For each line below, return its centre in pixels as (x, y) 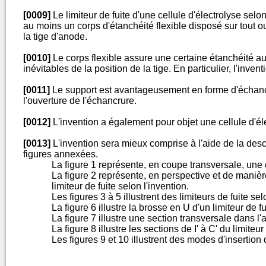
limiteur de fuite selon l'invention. (120, 186)
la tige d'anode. (55, 37)
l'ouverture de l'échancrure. (80, 101)
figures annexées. (61, 154)
